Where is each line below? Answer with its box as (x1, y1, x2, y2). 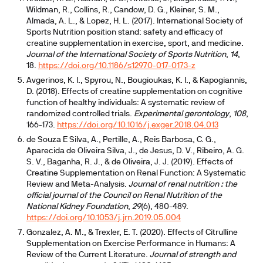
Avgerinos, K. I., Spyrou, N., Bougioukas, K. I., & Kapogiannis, (26, 77, 247, 85)
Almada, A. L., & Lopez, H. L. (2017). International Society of (26, 18, 243, 25)
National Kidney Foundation (26, 203, 128, 211)
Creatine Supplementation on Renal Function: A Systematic (26, 170, 246, 177)
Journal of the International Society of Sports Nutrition (26, 51, 226, 59)
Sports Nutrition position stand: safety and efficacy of (26, 29, 223, 36)
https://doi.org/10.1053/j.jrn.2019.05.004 (26, 214, 181, 222)
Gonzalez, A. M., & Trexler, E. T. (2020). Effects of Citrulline (26, 229, 238, 237)
